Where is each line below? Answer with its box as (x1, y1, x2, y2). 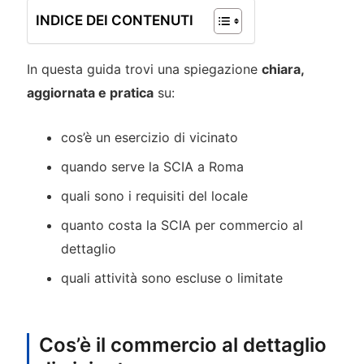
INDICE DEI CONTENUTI (35, 12, 193, 29)
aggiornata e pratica (26, 84, 154, 101)
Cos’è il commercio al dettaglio (38, 332, 327, 357)
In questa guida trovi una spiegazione (26, 60, 262, 77)
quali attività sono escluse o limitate (61, 270, 284, 287)
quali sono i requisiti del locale (61, 188, 249, 205)
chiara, (261, 60, 304, 77)
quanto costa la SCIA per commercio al (61, 217, 304, 234)
